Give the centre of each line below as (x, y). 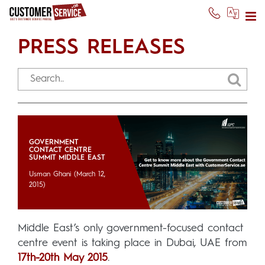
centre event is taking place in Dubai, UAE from (132, 243)
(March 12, (88, 174)
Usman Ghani (50, 174)
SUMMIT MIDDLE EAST (67, 158)
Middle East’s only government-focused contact (131, 228)
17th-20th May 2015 (63, 258)
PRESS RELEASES (101, 48)
